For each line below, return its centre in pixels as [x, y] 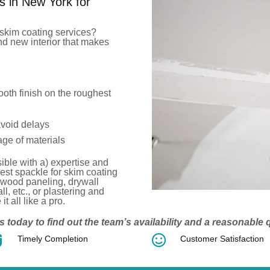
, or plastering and [66, 192]
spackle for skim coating [65, 172]
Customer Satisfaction [222, 239]
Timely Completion [52, 239]
